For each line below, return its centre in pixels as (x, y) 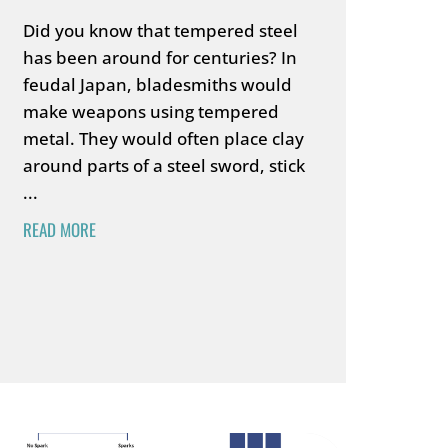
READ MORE (59, 229)
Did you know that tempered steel (160, 30)
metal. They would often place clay (163, 138)
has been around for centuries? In (159, 57)
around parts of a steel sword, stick (163, 165)
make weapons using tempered (150, 111)
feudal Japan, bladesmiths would (157, 84)
